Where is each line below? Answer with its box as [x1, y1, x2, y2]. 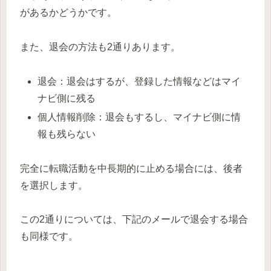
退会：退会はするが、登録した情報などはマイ [38, 76, 241, 87]
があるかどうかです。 [20, 7, 117, 18]
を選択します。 [20, 180, 88, 191]
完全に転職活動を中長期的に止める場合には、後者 [20, 163, 243, 174]
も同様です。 [20, 231, 78, 242]
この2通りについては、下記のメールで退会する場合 [20, 214, 248, 225]
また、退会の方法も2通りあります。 [20, 41, 180, 52]
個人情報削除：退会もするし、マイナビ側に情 [38, 111, 241, 122]
